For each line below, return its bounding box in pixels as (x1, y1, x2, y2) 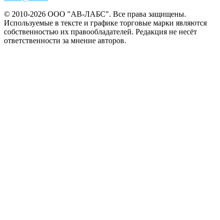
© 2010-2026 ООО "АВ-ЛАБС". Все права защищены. (4, 10, 186, 19)
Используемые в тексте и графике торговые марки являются (4, 19, 207, 27)
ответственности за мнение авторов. (4, 36, 126, 45)
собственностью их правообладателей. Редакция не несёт (4, 27, 197, 36)
